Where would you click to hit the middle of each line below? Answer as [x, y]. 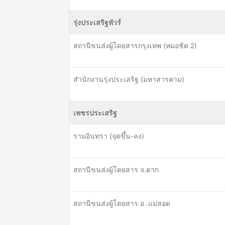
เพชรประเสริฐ [95, 113]
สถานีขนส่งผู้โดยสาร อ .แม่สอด [122, 203]
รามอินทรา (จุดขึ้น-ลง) [109, 136]
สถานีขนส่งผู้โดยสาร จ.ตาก [116, 170]
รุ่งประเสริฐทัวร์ [97, 22]
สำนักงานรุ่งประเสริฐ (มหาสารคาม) [129, 79]
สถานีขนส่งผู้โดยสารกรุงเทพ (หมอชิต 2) [135, 45]
